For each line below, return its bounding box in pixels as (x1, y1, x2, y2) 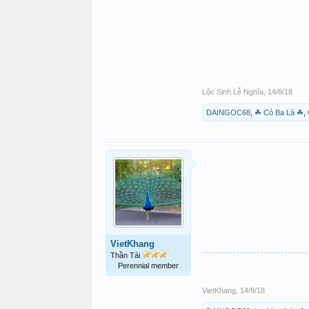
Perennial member (118, 261, 179, 270)
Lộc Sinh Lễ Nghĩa (202, 88, 263, 96)
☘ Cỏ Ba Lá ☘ (255, 108, 303, 117)
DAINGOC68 (206, 108, 250, 117)
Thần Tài (110, 251, 142, 259)
